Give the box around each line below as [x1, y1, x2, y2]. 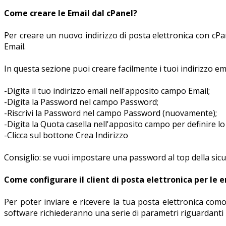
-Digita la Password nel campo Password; [4, 96, 158, 107]
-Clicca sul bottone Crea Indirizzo [4, 129, 128, 141]
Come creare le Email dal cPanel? [4, 7, 137, 19]
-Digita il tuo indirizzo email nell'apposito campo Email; [4, 85, 210, 96]
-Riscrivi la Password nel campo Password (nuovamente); [4, 107, 217, 119]
